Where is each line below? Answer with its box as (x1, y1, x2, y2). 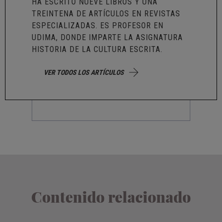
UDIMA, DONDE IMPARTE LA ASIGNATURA (32, 32, 183, 42)
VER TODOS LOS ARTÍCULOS (44, 68, 124, 76)
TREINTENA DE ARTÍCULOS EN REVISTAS (32, 8, 181, 18)
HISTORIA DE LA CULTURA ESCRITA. (32, 44, 163, 54)
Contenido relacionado (31, 186, 191, 207)
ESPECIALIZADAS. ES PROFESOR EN (32, 20, 164, 30)
